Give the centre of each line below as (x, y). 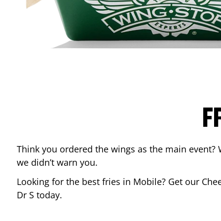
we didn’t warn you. (58, 162)
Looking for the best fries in (75, 182)
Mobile (147, 182)
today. (49, 195)
